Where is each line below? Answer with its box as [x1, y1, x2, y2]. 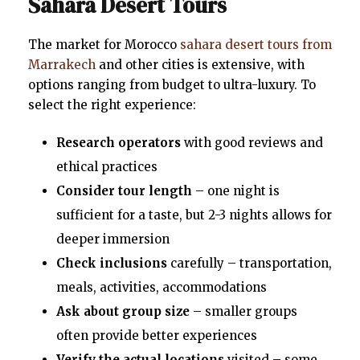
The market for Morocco [28, 36, 180, 52]
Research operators [56, 134, 181, 150]
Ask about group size [56, 303, 190, 319]
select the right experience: [28, 96, 196, 112]
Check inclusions [56, 255, 167, 271]
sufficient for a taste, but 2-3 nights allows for [56, 207, 332, 223]
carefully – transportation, [167, 255, 332, 271]
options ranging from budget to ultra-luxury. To [28, 76, 316, 92]
